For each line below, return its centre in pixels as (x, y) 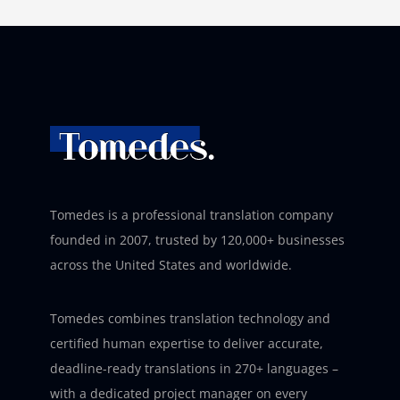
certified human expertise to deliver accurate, (187, 343)
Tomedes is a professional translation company (192, 214)
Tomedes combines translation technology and (190, 318)
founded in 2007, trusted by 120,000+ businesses (197, 239)
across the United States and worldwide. (171, 264)
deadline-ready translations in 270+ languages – (194, 368)
